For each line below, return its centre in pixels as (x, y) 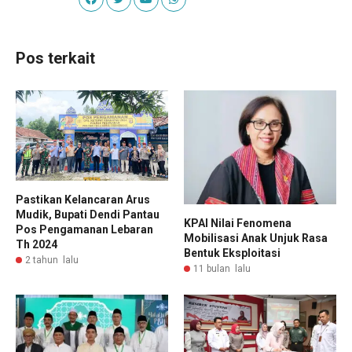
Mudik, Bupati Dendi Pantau (88, 215)
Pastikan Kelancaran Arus (83, 200)
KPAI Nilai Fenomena (238, 223)
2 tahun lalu (52, 260)
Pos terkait (55, 58)
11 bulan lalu (222, 269)
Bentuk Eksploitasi (232, 253)
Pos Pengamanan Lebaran (84, 230)
